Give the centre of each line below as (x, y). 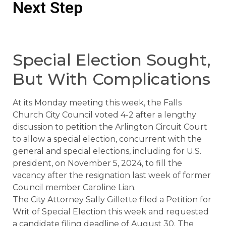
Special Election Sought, (112, 60)
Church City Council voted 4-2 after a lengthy (104, 115)
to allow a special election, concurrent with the (107, 139)
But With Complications (111, 79)
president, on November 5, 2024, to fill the (97, 163)
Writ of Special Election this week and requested (111, 212)
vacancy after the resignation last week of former (112, 175)
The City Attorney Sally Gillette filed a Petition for (112, 200)
